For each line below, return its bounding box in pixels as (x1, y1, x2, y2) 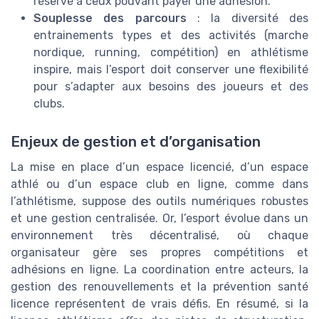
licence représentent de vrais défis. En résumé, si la (11, 297, 308, 311)
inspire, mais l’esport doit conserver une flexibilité (33, 63, 308, 77)
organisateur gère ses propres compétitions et (11, 246, 308, 260)
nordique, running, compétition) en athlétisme (33, 46, 308, 60)
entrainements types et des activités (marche (33, 28, 308, 43)
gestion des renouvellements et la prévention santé (11, 280, 308, 294)
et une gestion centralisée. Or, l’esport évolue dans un (11, 211, 308, 226)
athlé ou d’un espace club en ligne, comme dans (11, 177, 308, 192)
